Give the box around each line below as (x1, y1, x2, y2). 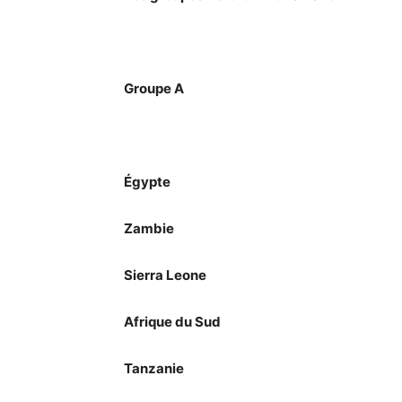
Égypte (124, 173, 170, 190)
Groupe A (124, 80, 184, 97)
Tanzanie (124, 360, 184, 377)
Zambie (124, 220, 174, 237)
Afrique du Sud (124, 313, 221, 330)
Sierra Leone (124, 267, 206, 284)
